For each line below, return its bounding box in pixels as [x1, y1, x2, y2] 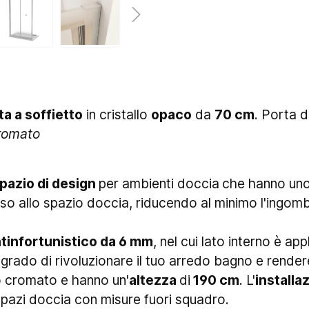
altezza [129, 271, 179, 288]
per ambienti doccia [99, 175, 219, 192]
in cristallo [83, 106, 151, 123]
